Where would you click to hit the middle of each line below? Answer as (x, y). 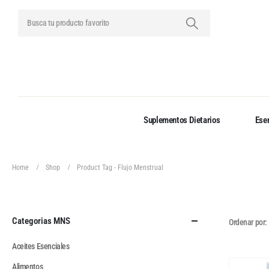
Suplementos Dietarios (182, 120)
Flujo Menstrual (141, 168)
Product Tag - (97, 168)
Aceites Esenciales (41, 246)
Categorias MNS (41, 221)
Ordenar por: (248, 222)
